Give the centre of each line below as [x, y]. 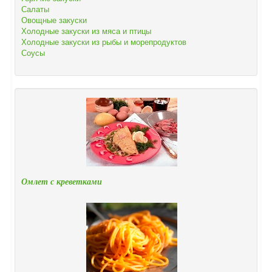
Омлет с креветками [62, 182]
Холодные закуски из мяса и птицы [86, 31]
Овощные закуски [54, 20]
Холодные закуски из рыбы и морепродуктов [104, 42]
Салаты [35, 9]
